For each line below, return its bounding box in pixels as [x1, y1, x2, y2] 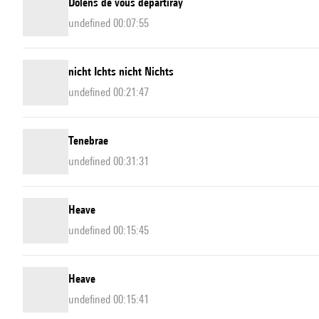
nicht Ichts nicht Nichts [68, 65, 174, 79]
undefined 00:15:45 [68, 224, 149, 238]
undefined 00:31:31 [68, 155, 149, 169]
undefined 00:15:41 [68, 293, 149, 307]
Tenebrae [68, 134, 108, 148]
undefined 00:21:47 [68, 85, 149, 100]
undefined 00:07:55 [68, 16, 149, 31]
